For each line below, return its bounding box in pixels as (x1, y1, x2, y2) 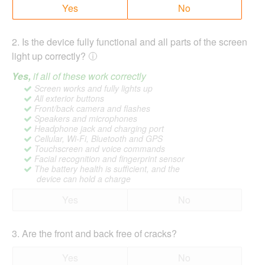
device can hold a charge (24, 173, 131, 185)
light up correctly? (12, 49, 86, 63)
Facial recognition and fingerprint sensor (32, 153, 185, 165)
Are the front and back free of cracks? (22, 227, 177, 241)
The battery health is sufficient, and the (32, 163, 180, 175)
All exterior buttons (32, 92, 104, 105)
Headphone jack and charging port (32, 122, 164, 135)
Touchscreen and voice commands (32, 143, 165, 155)
